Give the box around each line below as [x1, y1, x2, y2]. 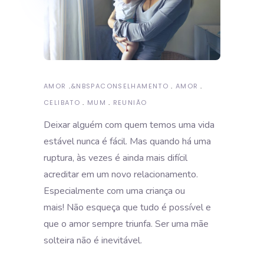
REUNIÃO [113, 97, 147, 107]
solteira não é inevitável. [44, 233, 142, 247]
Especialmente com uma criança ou [44, 184, 185, 197]
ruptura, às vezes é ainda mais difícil [44, 151, 187, 164]
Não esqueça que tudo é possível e [67, 200, 211, 214]
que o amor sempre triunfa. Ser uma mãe [44, 217, 209, 230]
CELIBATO [44, 97, 80, 107]
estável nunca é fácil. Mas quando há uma [44, 134, 211, 148]
